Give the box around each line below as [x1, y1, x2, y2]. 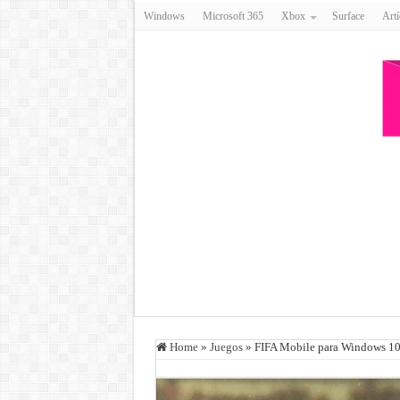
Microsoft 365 [202, 10, 263, 22]
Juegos [209, 340, 243, 354]
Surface [331, 10, 364, 22]
